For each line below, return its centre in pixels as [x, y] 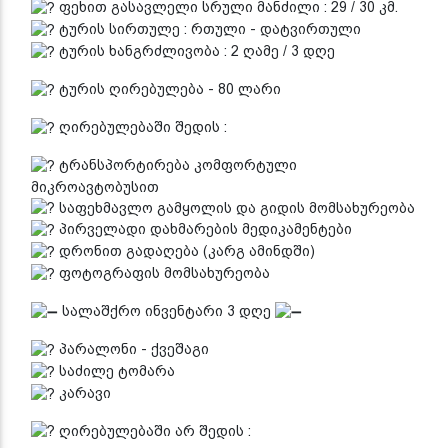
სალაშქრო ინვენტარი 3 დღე [166, 311]
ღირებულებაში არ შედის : [153, 430]
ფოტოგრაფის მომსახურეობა [162, 273]
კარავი [83, 392]
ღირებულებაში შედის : [141, 126]
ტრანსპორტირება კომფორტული [176, 164]
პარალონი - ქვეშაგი [132, 348]
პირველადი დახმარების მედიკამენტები [203, 229]
